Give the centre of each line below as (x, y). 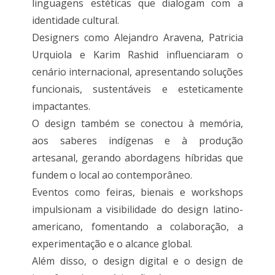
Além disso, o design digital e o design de (137, 261)
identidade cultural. (76, 20)
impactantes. (61, 106)
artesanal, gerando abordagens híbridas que (137, 157)
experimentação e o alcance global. (112, 243)
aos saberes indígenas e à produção (137, 140)
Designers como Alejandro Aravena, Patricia (137, 37)
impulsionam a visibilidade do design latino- (137, 209)
